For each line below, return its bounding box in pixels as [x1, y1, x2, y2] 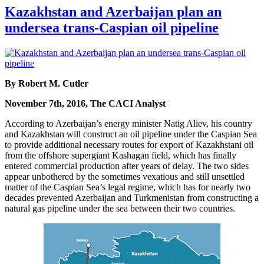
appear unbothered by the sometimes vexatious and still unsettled [5, 171, 245, 181]
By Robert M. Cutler [5, 78, 88, 88]
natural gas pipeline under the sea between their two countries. [5, 203, 235, 213]
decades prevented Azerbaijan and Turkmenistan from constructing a [5, 192, 259, 203]
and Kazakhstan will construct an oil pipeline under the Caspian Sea [5, 128, 257, 139]
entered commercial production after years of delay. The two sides [5, 160, 249, 171]
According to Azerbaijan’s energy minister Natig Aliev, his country [5, 118, 252, 128]
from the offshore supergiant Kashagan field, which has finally [5, 150, 236, 160]
